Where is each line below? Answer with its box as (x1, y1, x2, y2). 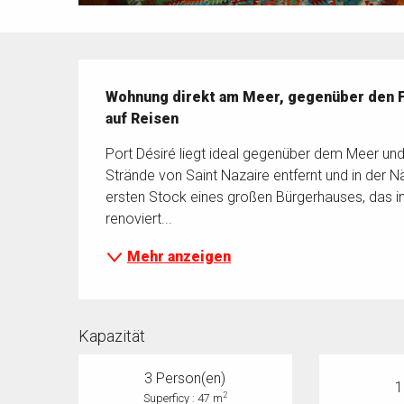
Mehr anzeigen (127, 248, 232, 266)
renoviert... (106, 210, 173, 228)
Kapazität (78, 326, 146, 346)
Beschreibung (78, 60, 214, 86)
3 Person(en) (144, 370, 226, 388)
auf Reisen (106, 110, 179, 128)
